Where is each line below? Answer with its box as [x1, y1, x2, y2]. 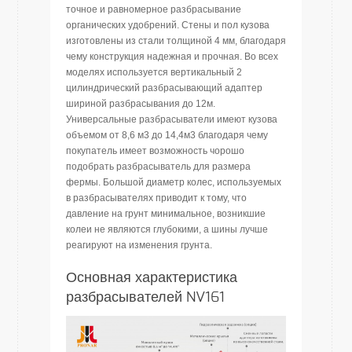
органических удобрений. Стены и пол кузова [66, 20, 269, 31]
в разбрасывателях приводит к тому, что [66, 192, 247, 203]
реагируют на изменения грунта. [66, 240, 212, 251]
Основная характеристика [66, 271, 237, 285]
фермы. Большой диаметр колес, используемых [66, 177, 281, 188]
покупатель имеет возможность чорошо [66, 145, 244, 156]
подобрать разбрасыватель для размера [66, 161, 251, 172]
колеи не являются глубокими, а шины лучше [66, 224, 268, 235]
